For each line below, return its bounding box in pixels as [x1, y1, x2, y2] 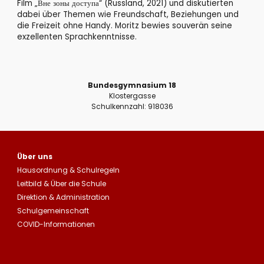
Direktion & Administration [17, 192, 110, 202]
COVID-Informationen [17, 219, 95, 229]
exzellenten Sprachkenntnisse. [17, 31, 137, 42]
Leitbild [17, 179, 44, 189]
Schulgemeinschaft [17, 206, 90, 216]
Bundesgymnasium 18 [88, 80, 176, 90]
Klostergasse [108, 91, 156, 101]
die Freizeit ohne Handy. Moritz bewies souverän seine [17, 20, 233, 31]
